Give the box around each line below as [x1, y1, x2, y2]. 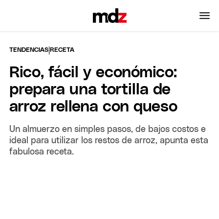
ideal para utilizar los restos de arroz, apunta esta [9, 136, 209, 145]
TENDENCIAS [9, 46, 49, 53]
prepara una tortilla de [9, 82, 171, 98]
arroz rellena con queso [9, 99, 178, 115]
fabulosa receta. [9, 147, 74, 156]
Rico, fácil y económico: [9, 65, 177, 81]
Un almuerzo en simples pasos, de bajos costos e [9, 125, 206, 134]
